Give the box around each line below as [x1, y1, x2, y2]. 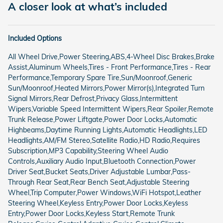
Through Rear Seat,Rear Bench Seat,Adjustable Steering [8, 177, 189, 187]
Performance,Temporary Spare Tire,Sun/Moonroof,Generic [8, 73, 192, 82]
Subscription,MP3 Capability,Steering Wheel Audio [8, 146, 168, 155]
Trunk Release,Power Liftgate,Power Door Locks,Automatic [8, 114, 197, 124]
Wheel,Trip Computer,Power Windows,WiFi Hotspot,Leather [8, 188, 201, 197]
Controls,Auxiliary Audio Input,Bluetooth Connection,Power [8, 156, 196, 166]
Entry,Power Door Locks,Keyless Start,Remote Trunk [8, 209, 175, 218]
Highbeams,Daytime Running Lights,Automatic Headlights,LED [8, 125, 207, 134]
